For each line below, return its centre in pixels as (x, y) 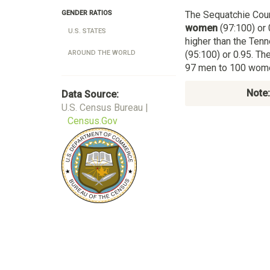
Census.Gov (93, 121)
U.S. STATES (87, 31)
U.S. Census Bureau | (105, 108)
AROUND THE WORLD (102, 53)
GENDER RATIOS (87, 13)
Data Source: (90, 94)
